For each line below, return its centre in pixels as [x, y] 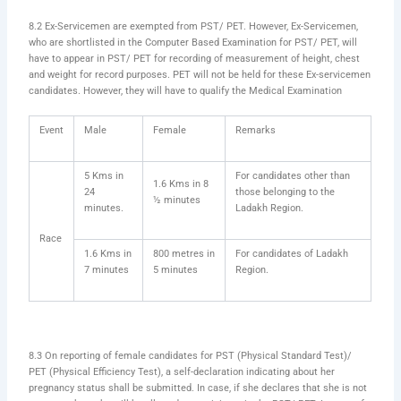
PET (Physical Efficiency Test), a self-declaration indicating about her [182, 371]
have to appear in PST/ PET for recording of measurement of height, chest [195, 58]
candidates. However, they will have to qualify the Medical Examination [186, 90]
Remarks [256, 130]
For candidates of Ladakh [292, 253]
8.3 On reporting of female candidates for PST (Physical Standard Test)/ [191, 355]
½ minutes [177, 200]
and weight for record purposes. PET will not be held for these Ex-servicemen [200, 74]
